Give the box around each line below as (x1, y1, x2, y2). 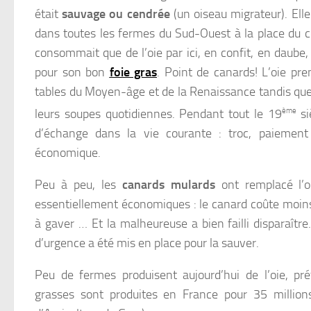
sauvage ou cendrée (62, 6, 170, 22)
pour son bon (35, 65, 110, 80)
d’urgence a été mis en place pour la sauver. (35, 235, 259, 251)
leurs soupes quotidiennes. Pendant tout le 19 (35, 106, 282, 121)
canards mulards (121, 177, 215, 192)
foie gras (109, 65, 157, 80)
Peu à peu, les (35, 177, 122, 192)
